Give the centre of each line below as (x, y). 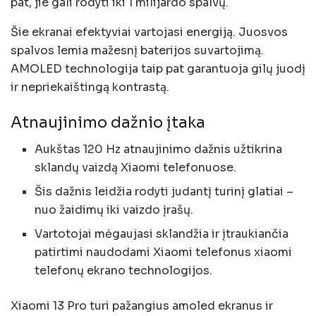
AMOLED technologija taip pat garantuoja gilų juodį (158, 68)
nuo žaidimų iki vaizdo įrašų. (114, 210)
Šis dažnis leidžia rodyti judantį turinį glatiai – (164, 192)
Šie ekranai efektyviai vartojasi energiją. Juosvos (149, 32)
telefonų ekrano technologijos (122, 271)
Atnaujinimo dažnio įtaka (108, 122)
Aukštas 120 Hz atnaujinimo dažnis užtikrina (159, 150)
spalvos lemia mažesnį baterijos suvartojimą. (137, 50)
